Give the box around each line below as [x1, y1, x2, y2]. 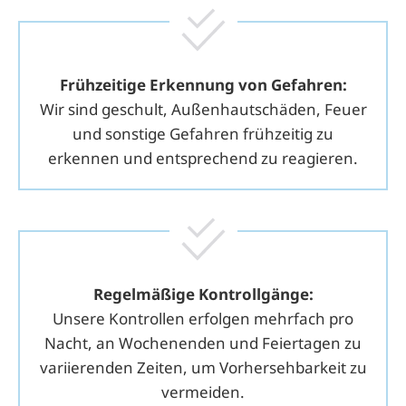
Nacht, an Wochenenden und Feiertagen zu [44, 332, 362, 353]
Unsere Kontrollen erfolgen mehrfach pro [53, 307, 353, 329]
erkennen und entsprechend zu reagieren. [48, 147, 358, 169]
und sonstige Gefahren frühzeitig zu [72, 122, 333, 144]
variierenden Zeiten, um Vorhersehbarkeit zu [39, 356, 367, 378]
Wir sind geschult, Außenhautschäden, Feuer [39, 98, 367, 120]
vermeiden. [161, 381, 245, 402]
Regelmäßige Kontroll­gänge [92, 283, 309, 304]
